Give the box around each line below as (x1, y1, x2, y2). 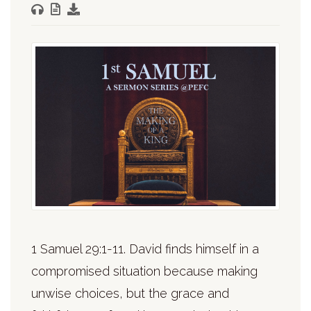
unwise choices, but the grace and (31, 286, 229, 301)
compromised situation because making (31, 264, 258, 279)
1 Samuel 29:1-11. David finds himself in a (31, 242, 259, 257)
